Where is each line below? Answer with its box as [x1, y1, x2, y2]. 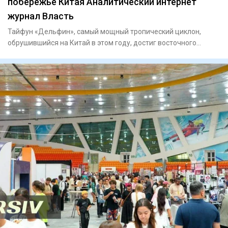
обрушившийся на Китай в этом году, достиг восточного [8, 39, 196, 47]
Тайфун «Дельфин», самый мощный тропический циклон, [8, 27, 201, 36]
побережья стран [8, 50, 67, 59]
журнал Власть [8, 11, 74, 22]
